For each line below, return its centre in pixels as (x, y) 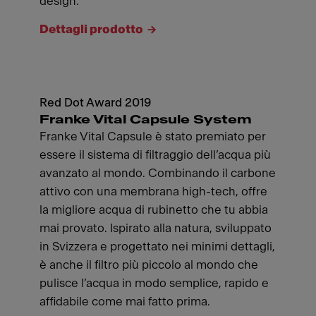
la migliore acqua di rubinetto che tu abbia (154, 210)
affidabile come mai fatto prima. (125, 302)
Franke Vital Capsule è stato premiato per (153, 136)
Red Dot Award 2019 (96, 103)
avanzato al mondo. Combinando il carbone (158, 173)
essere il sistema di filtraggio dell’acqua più (155, 155)
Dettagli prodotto (91, 29)
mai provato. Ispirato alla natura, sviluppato (156, 228)
